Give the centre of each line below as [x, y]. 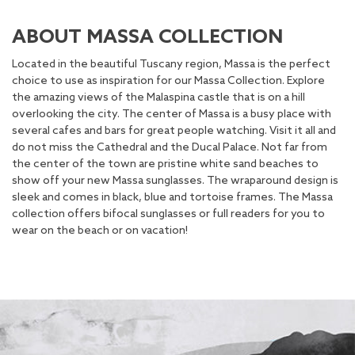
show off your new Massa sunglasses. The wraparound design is [175, 181]
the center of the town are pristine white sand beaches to [165, 165]
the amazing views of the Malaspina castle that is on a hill [158, 98]
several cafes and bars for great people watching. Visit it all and [174, 132]
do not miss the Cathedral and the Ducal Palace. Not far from [170, 148]
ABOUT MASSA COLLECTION [147, 38]
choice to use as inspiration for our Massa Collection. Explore [168, 82]
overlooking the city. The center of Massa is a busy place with [172, 115]
